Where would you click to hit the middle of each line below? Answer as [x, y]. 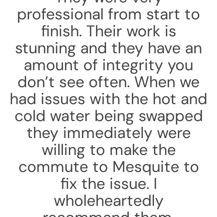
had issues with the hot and [108, 99]
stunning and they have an [108, 48]
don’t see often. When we [108, 82]
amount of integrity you [108, 65]
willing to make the [108, 150]
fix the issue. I [108, 184]
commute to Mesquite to [108, 167]
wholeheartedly [108, 201]
